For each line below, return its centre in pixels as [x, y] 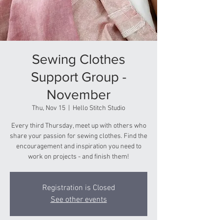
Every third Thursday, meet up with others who [79, 126]
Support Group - [79, 77]
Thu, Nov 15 [49, 108]
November [79, 95]
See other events [79, 200]
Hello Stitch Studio [99, 108]
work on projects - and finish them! [79, 157]
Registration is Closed [79, 188]
